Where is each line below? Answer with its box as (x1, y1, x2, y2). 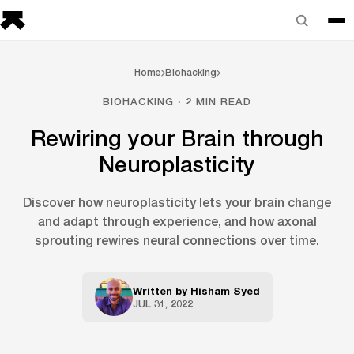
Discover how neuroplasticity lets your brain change (23, 194, 331, 209)
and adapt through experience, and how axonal (37, 213, 317, 228)
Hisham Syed (190, 284, 260, 297)
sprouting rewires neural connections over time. (35, 232, 319, 247)
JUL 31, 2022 (132, 297, 193, 310)
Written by (132, 284, 190, 297)
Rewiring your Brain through (30, 125, 324, 151)
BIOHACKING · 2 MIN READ (102, 95, 252, 107)
